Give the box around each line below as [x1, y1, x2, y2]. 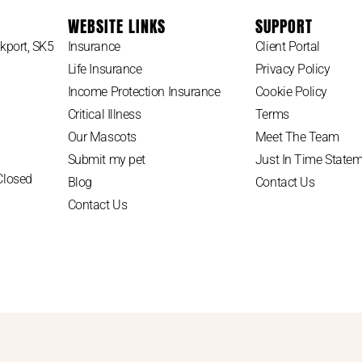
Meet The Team [255, 128, 340, 145]
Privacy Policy [255, 61, 330, 77]
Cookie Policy [255, 83, 328, 99]
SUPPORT [255, 13, 313, 39]
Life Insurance [67, 61, 142, 77]
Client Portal [255, 38, 321, 54]
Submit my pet [67, 151, 145, 167]
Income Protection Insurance [67, 83, 221, 99]
